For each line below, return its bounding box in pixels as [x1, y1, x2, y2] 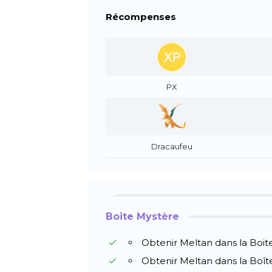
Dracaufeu [151, 141, 192, 152]
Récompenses [106, 10, 176, 22]
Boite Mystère [106, 210, 179, 222]
